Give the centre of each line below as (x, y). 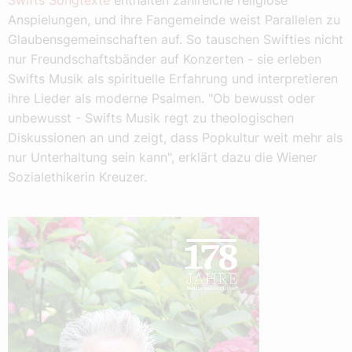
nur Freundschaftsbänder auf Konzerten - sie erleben (165, 59)
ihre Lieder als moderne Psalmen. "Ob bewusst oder (161, 99)
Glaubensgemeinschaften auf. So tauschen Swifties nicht (176, 40)
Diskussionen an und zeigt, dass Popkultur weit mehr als (175, 138)
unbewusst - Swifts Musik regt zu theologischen (151, 118)
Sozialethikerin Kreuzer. (77, 177)
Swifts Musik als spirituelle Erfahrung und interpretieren (173, 79)
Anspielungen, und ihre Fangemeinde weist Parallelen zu (174, 20)
